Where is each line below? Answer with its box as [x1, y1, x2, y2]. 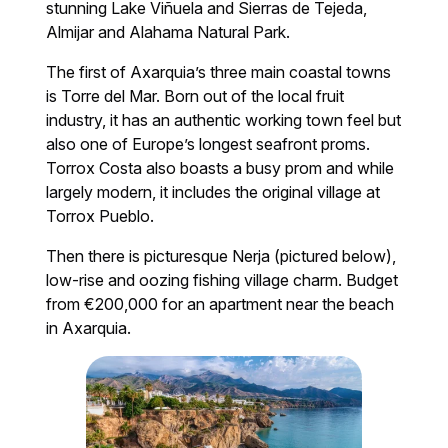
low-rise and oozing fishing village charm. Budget [46, 269, 399, 290]
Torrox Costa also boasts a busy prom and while [46, 157, 395, 178]
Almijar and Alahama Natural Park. [46, 21, 291, 42]
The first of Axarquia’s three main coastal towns [46, 61, 392, 82]
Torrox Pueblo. [46, 205, 155, 226]
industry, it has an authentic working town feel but [46, 109, 402, 130]
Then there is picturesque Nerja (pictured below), [46, 245, 397, 266]
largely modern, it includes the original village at [46, 181, 381, 202]
